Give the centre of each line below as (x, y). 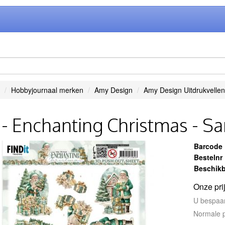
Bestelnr (208, 157)
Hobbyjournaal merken (47, 90)
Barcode (208, 146)
